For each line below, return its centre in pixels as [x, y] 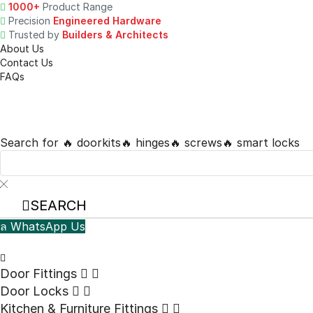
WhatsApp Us [48, 226]
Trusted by [35, 35]
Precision [31, 21]
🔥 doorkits [92, 142]
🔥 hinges [145, 142]
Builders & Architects [115, 35]
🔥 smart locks [261, 142]
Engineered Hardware [107, 21]
